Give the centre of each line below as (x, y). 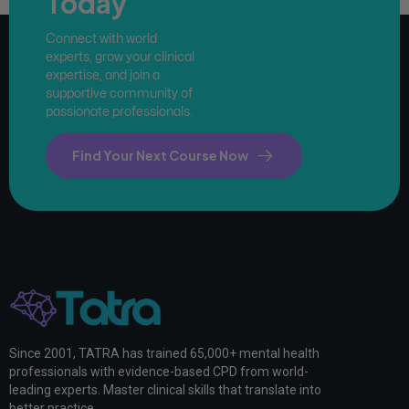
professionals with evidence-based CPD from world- (159, 372)
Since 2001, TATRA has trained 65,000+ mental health (164, 354)
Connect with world (101, 38)
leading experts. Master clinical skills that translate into (165, 390)
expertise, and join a (103, 75)
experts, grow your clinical (120, 57)
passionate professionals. (119, 111)
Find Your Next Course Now (161, 156)
